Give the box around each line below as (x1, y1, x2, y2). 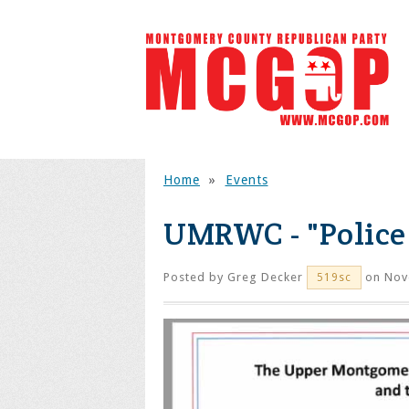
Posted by (163, 270, 227, 284)
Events (225, 173, 268, 187)
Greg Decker (227, 270, 303, 284)
